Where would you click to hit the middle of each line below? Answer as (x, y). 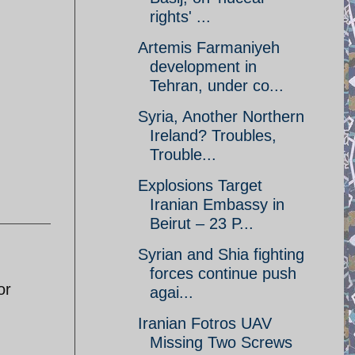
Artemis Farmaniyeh (209, 48)
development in (203, 67)
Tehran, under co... (217, 86)
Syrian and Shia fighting (221, 254)
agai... (172, 292)
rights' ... (180, 17)
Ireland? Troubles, (213, 136)
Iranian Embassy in (217, 204)
